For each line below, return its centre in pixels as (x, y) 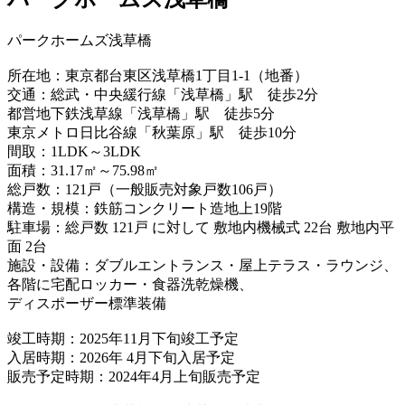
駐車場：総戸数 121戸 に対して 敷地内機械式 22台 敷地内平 (201, 228)
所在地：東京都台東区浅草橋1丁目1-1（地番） (158, 76)
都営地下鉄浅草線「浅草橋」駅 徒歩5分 (141, 114)
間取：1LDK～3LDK (74, 152)
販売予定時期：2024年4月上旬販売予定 (134, 377)
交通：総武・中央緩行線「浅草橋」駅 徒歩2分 (163, 95)
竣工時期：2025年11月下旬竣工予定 (123, 339)
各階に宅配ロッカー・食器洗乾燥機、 (130, 285)
